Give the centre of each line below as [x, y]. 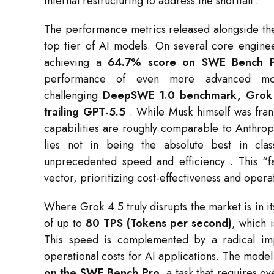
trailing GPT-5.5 [85, 112]
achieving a [76, 63]
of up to [65, 224]
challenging [74, 96]
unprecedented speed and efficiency [137, 162]
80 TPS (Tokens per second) [159, 224]
